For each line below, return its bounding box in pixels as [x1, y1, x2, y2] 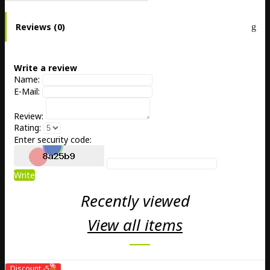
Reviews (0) [16, 21, 65, 33]
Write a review [14, 62, 77, 74]
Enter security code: [14, 134, 92, 145]
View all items [87, 214, 183, 236]
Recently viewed [80, 190, 190, 212]
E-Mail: [14, 86, 40, 97]
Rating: [14, 122, 41, 133]
